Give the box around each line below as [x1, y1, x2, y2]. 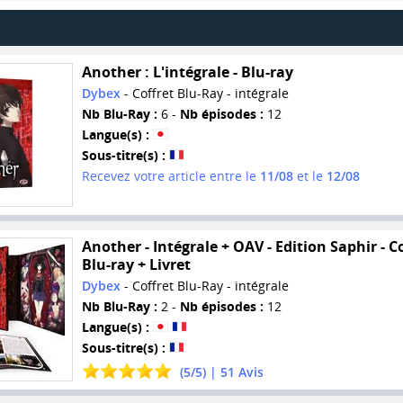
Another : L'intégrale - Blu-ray [81, 62, 293, 83]
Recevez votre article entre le [81, 167, 260, 185]
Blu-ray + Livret [81, 255, 191, 275]
